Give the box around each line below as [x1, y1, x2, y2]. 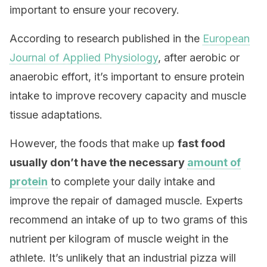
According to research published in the [10, 32, 203, 45]
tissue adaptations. [10, 108, 103, 121]
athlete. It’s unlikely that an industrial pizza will [10, 252, 236, 264]
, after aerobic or [158, 51, 240, 64]
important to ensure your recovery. [10, 4, 179, 16]
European [203, 32, 250, 45]
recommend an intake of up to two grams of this [10, 213, 247, 226]
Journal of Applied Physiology [10, 51, 158, 64]
